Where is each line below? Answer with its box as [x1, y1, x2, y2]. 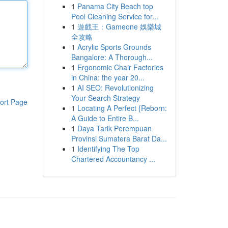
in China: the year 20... [71, 72, 145, 82]
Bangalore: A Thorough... [71, 52, 153, 62]
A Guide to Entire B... [71, 113, 139, 123]
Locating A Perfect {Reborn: [77, 103, 167, 113]
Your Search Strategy [71, 93, 140, 103]
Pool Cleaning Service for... [71, 11, 158, 21]
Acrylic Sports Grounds [77, 42, 151, 52]
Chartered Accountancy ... [71, 154, 155, 164]
